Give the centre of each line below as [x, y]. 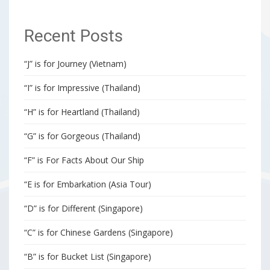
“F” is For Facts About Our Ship [84, 160]
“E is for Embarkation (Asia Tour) [88, 184]
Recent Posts [74, 36]
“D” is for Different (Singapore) [83, 208]
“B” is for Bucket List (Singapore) [88, 256]
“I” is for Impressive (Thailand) [82, 87]
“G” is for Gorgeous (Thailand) [82, 136]
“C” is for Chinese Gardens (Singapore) [99, 232]
